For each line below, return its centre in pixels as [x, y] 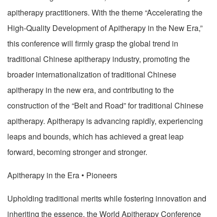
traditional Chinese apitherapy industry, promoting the [99, 59]
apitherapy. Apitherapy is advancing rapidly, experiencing [105, 121]
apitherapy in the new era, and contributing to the [91, 90]
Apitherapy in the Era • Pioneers [62, 175]
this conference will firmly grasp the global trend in [93, 43]
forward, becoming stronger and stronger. [77, 152]
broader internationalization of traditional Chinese [92, 74]
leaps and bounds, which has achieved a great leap [95, 136]
